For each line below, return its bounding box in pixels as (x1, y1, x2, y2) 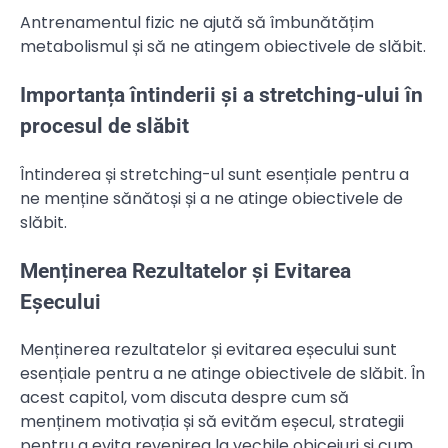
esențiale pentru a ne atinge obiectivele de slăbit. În (20, 362, 425, 386)
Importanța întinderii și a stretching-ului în (20, 82, 423, 107)
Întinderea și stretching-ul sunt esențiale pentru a (20, 162, 409, 186)
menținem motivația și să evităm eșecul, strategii (20, 410, 404, 434)
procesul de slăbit (20, 113, 189, 138)
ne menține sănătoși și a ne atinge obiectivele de (20, 186, 403, 210)
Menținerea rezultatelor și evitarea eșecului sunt (20, 338, 397, 362)
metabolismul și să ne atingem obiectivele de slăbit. (20, 35, 426, 59)
